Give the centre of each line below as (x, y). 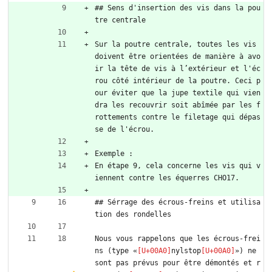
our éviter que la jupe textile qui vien (178, 93)
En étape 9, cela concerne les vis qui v (178, 166)
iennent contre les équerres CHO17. (167, 178)
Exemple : (114, 154)
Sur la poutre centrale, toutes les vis (175, 45)
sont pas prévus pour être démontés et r (178, 263)
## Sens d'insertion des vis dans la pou (178, 8)
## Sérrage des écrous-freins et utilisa (178, 202)
